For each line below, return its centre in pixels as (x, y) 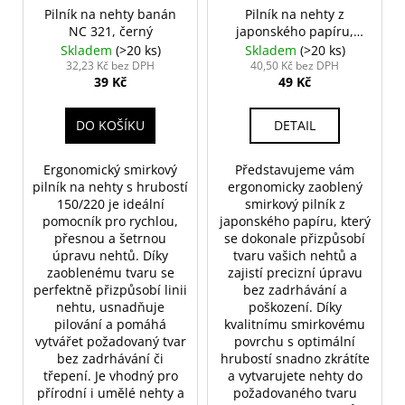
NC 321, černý (110, 32)
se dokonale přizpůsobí (295, 239)
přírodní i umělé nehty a (110, 393)
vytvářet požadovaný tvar (110, 342)
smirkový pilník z (295, 204)
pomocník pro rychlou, (110, 221)
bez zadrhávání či (110, 359)
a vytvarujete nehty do (295, 376)
